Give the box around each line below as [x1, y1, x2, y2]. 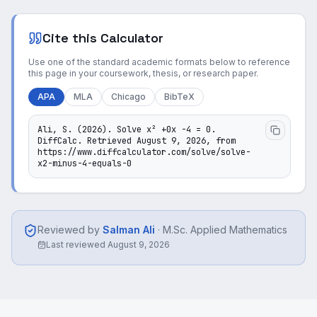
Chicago [111, 91, 146, 102]
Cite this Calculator [42, 30, 163, 46]
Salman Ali [103, 224, 155, 236]
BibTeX [164, 91, 195, 102]
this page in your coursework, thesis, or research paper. [28, 68, 258, 79]
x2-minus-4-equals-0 [38, 158, 132, 169]
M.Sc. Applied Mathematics [163, 224, 287, 236]
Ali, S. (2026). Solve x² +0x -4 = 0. [38, 124, 216, 135]
